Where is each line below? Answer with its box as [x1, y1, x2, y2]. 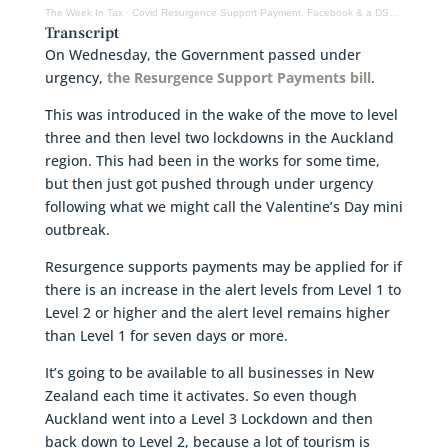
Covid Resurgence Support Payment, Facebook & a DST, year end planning [131, 6, 389, 18]
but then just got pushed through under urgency [44, 173, 373, 193]
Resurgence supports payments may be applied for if [44, 256, 402, 276]
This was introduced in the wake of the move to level [44, 104, 398, 124]
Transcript [44, 22, 119, 43]
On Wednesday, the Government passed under [44, 44, 361, 64]
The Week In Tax [44, 6, 123, 18]
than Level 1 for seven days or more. [44, 325, 288, 345]
